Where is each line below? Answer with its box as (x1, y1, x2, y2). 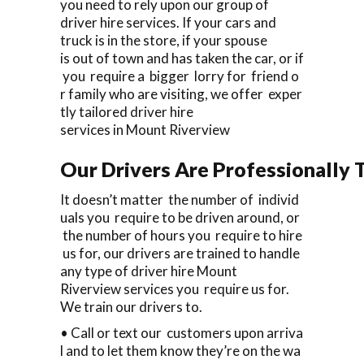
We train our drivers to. (60, 297, 202, 315)
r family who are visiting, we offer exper (60, 84, 302, 102)
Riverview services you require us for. (60, 279, 292, 297)
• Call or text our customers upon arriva (60, 323, 303, 341)
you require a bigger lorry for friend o (60, 67, 299, 84)
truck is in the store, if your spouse (60, 31, 267, 49)
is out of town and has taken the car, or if (60, 49, 304, 67)
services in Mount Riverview (60, 120, 230, 138)
